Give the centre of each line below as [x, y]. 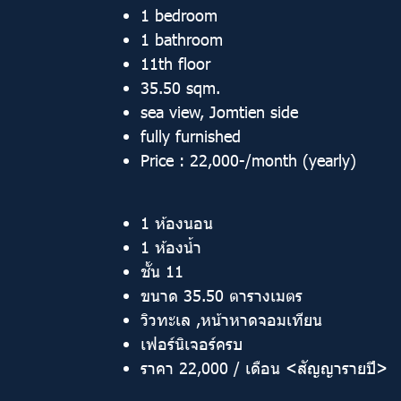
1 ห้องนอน [177, 222]
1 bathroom [182, 39]
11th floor [175, 63]
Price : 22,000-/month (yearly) [248, 160]
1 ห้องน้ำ [171, 247]
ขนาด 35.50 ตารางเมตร [222, 295]
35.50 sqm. [180, 87]
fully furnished [191, 136]
